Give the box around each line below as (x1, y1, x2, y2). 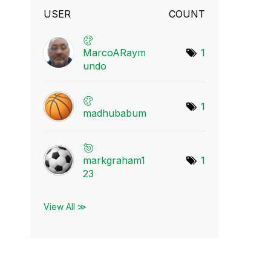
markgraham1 (82, 154, 145, 166)
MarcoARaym (82, 47, 146, 59)
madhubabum (82, 107, 146, 119)
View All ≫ (43, 201, 87, 212)
